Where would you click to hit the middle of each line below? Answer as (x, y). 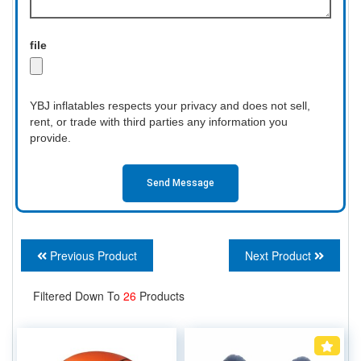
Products (162, 295)
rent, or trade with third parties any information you (159, 121)
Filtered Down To (78, 295)
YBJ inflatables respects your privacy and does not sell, (170, 105)
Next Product (280, 255)
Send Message (180, 183)
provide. (50, 137)
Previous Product (92, 255)
